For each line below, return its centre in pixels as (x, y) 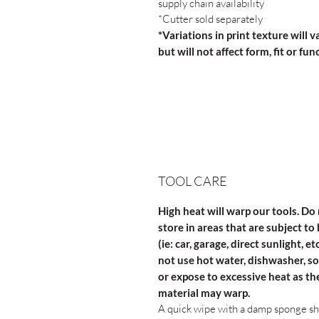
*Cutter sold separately (210, 19)
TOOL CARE (193, 181)
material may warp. (205, 293)
